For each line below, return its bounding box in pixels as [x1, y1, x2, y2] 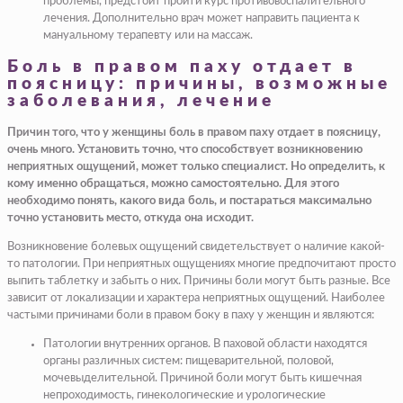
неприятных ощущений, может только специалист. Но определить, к [7, 160, 385, 173]
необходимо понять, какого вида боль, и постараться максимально [7, 194, 372, 207]
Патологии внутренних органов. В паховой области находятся [43, 337, 367, 350]
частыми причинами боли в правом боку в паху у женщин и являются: [7, 309, 374, 321]
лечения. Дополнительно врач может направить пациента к [43, 13, 360, 25]
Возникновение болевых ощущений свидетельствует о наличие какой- [7, 240, 385, 253]
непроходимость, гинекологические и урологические [43, 389, 326, 401]
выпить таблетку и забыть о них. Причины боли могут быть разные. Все [7, 274, 390, 287]
